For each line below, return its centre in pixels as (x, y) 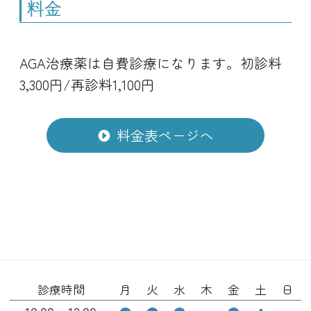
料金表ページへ (166, 135)
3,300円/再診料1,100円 (87, 84)
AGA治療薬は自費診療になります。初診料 (151, 62)
